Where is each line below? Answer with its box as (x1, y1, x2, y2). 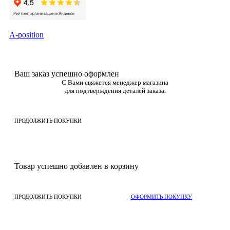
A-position (9, 30, 44, 39)
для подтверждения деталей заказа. (64, 86, 166, 94)
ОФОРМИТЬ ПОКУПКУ (131, 193, 192, 200)
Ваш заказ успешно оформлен (14, 69, 119, 78)
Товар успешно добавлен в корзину (14, 161, 139, 170)
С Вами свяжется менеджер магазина (62, 78, 168, 86)
